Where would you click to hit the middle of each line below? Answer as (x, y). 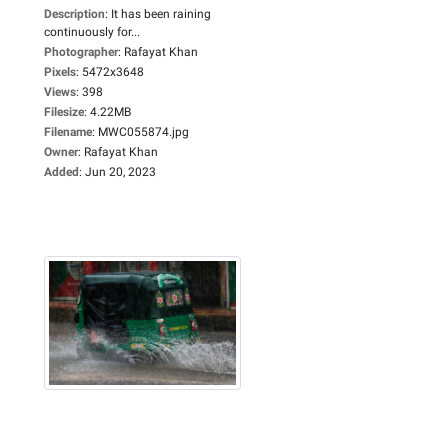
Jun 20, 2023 (120, 171)
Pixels (60, 71)
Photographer (81, 51)
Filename (68, 131)
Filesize (64, 111)
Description (74, 13)
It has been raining (161, 13)
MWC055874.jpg (143, 131)
